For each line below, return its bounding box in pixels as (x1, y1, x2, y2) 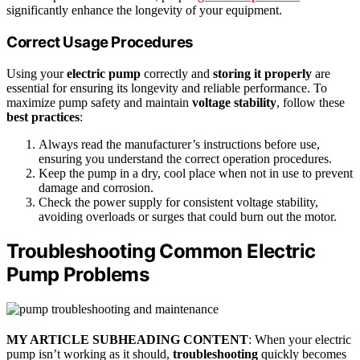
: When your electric (248, 333, 351, 347)
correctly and (141, 66, 213, 80)
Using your (6, 66, 67, 80)
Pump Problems (6, 263, 149, 287)
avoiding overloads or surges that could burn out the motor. (39, 209, 337, 223)
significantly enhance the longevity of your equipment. (6, 3, 282, 18)
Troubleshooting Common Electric (6, 239, 316, 264)
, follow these (276, 95, 345, 109)
